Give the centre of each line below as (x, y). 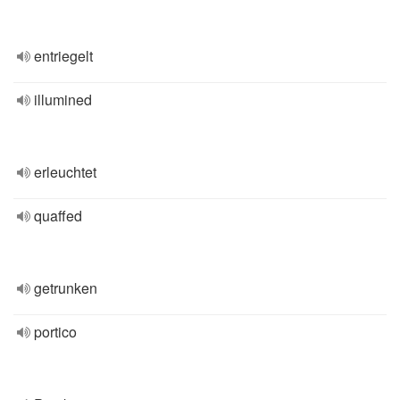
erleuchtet (65, 172)
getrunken (66, 288)
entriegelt (63, 56)
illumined (63, 100)
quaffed (58, 216)
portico (55, 332)
